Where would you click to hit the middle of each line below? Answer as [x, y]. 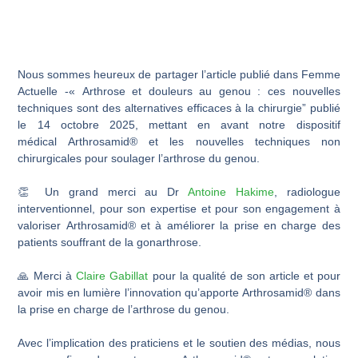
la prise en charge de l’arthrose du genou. [124, 309]
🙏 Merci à [47, 275]
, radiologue [307, 191]
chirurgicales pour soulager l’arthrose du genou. [139, 158]
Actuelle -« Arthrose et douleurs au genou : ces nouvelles [179, 91]
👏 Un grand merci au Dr [103, 191]
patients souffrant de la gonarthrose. [110, 242]
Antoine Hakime [231, 191]
